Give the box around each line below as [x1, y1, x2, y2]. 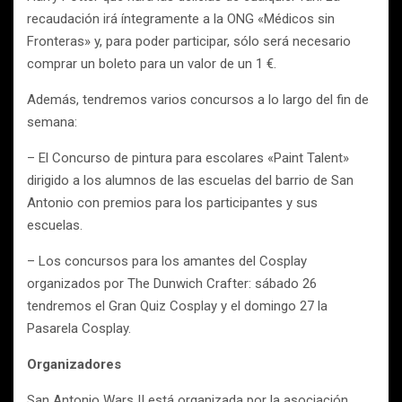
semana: [27, 114, 77, 130]
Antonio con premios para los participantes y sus [27, 195, 318, 211]
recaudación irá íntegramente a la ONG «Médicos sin [27, 11, 335, 27]
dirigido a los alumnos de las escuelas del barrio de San [27, 172, 354, 188]
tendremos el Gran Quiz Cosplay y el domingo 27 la [27, 298, 328, 314]
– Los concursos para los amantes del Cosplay [27, 253, 307, 269]
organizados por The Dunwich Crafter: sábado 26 [27, 275, 317, 292]
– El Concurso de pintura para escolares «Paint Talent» [27, 150, 349, 166]
